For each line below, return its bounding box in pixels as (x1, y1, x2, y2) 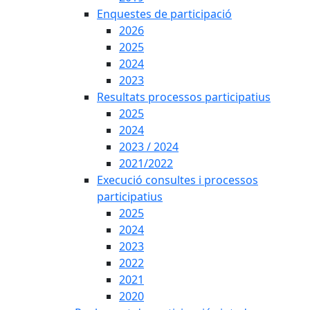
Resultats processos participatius (97, 89, 271, 104)
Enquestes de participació (97, 6, 232, 21)
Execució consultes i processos (97, 172, 258, 188)
